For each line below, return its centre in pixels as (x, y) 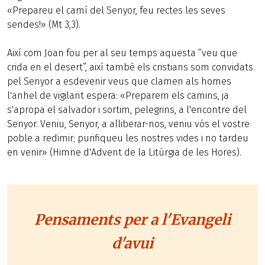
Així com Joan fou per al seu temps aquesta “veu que (122, 53)
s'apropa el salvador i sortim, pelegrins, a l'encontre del (127, 110)
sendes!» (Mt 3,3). (44, 25)
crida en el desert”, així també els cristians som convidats (130, 67)
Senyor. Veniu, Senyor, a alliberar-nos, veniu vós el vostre (128, 124)
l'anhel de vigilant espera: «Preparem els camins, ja (118, 96)
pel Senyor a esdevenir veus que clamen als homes (119, 81)
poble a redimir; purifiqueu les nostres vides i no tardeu (128, 138)
